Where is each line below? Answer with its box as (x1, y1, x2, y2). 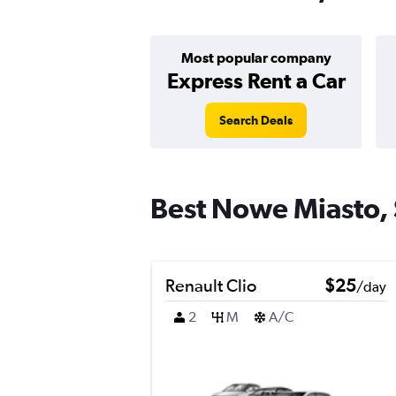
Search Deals (219, 113, 293, 127)
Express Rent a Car (166, 68, 346, 93)
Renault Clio (165, 275, 256, 295)
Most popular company (180, 49, 331, 65)
